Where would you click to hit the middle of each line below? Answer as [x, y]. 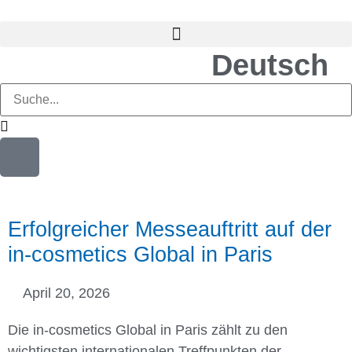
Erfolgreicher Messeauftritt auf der [170, 229]
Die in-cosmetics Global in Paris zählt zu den [148, 330]
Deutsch [270, 65]
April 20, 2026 [66, 293]
